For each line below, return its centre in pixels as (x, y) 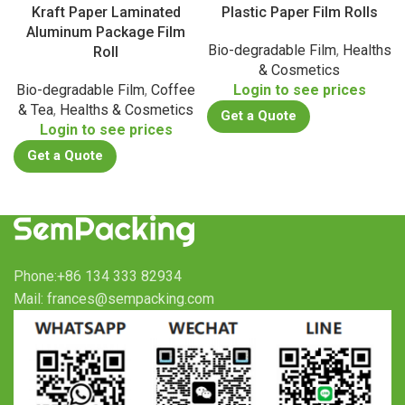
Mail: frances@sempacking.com (114, 299)
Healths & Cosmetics (127, 110)
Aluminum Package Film (106, 33)
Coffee (173, 90)
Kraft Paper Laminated (106, 13)
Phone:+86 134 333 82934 (98, 277)
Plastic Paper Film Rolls (299, 13)
